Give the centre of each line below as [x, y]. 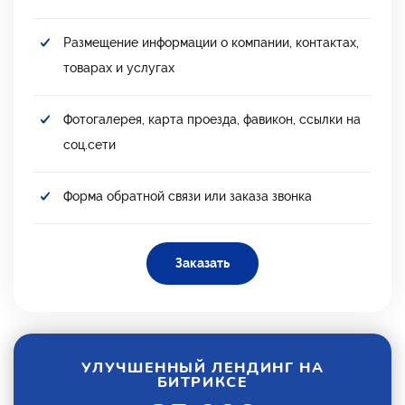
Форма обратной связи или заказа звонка [188, 196]
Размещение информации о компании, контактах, [211, 42]
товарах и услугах [119, 67]
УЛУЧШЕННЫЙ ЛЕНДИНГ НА [202, 367]
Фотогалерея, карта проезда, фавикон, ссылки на [212, 119]
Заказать [202, 263]
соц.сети [89, 144]
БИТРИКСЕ [202, 382]
